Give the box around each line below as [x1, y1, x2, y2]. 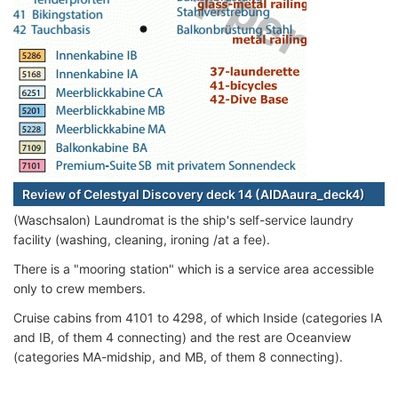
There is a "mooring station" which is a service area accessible [13, 260, 374, 276]
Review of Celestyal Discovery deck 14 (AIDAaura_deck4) [22, 186, 365, 202]
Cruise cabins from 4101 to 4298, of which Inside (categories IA [13, 309, 382, 325]
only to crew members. [13, 280, 146, 296]
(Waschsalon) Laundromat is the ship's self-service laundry [13, 211, 354, 227]
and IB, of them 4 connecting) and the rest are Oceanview [13, 329, 351, 345]
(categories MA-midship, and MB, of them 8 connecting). [13, 348, 343, 364]
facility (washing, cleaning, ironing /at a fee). [13, 231, 270, 247]
